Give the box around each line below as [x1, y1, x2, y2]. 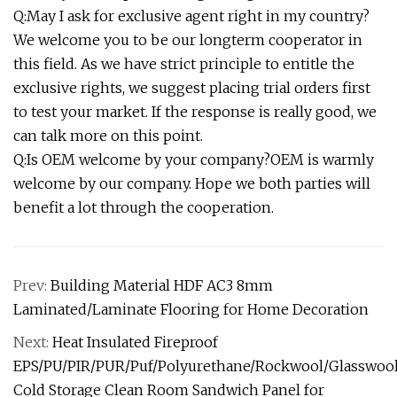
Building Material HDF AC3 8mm [51, 276, 273, 295]
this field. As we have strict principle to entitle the [13, 55, 354, 74]
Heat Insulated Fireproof [52, 333, 218, 352]
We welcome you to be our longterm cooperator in [13, 31, 362, 50]
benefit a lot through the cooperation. [13, 198, 274, 217]
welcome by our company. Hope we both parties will [13, 175, 370, 193]
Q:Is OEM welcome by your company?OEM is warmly [13, 151, 374, 169]
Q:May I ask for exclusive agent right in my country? [13, 7, 370, 26]
